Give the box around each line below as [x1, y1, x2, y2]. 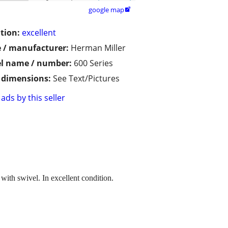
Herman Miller [71, 42, 126, 54]
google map [89, 5, 124, 15]
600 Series [74, 58, 113, 69]
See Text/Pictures [53, 73, 120, 84]
